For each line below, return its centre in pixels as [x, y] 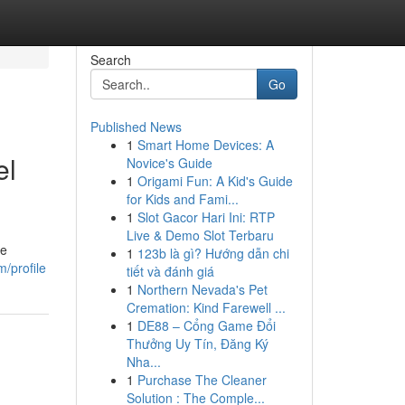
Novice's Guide [169, 163]
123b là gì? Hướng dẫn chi [213, 253]
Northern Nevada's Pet [202, 289]
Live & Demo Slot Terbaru [200, 235]
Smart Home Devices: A [205, 145]
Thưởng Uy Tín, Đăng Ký [197, 344]
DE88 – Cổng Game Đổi [206, 325]
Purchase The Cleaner [202, 380]
